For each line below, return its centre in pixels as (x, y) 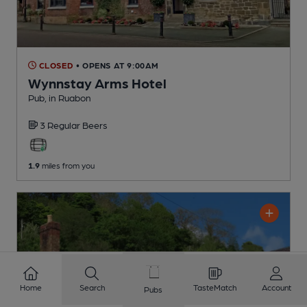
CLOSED (55, 65)
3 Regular (61, 124)
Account (276, 287)
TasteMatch (215, 287)
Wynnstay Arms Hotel (97, 83)
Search (92, 287)
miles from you (67, 165)
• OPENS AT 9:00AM (118, 65)
